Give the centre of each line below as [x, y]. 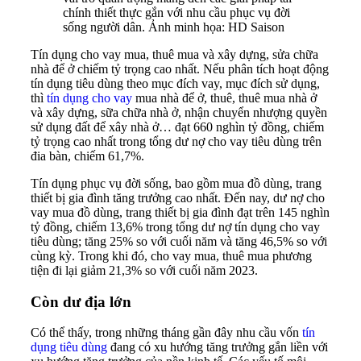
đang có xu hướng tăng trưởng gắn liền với [218, 347]
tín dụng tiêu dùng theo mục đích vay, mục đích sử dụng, [175, 83]
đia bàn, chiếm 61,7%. [87, 156]
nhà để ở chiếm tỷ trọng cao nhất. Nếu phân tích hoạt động [180, 69]
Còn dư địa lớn [81, 301]
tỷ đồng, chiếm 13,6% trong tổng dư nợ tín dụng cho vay [175, 227]
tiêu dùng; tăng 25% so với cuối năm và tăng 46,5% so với [179, 241]
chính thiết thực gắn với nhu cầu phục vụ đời [176, 12]
